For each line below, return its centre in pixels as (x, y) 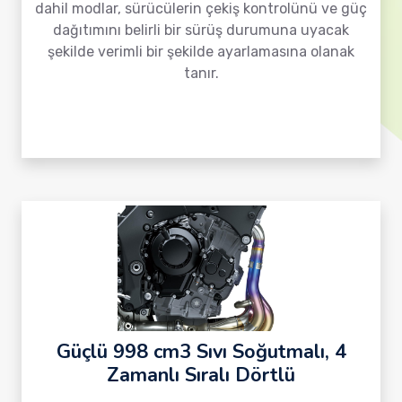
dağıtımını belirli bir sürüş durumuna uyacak (201, 30)
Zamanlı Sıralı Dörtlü (201, 375)
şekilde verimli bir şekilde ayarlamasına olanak (201, 52)
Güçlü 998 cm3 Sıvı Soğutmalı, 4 (201, 352)
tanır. (201, 73)
